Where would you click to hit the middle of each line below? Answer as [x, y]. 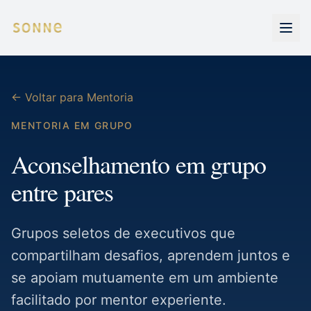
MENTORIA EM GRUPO [72, 125]
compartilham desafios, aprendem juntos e [151, 255]
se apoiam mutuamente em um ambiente [145, 278]
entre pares [62, 192]
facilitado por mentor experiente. [119, 300]
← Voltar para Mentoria [72, 97]
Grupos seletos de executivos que [123, 233]
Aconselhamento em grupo [139, 164]
